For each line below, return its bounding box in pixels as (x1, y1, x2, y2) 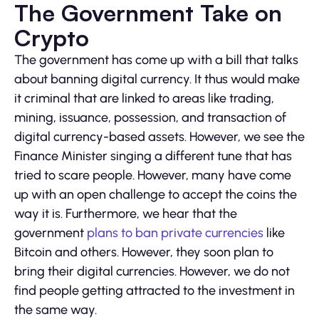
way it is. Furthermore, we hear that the (14, 206, 237, 222)
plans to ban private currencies (87, 225, 263, 241)
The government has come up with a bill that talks (14, 52, 298, 68)
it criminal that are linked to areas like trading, (14, 90, 274, 107)
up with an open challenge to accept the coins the (14, 187, 297, 203)
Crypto (14, 23, 89, 53)
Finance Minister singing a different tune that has (14, 148, 292, 164)
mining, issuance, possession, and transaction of (14, 110, 286, 126)
